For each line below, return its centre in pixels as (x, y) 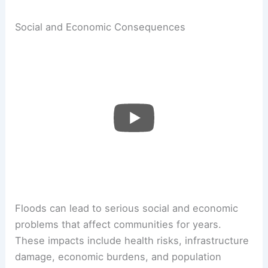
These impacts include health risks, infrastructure (132, 241)
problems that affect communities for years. (118, 225)
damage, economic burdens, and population (118, 257)
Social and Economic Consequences (100, 27)
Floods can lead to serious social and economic (127, 208)
